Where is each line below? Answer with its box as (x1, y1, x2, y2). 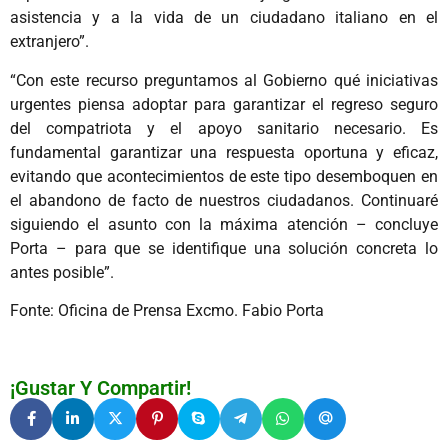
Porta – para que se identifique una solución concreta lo (10, 238, 438, 258)
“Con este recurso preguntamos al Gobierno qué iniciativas (10, 70, 438, 90)
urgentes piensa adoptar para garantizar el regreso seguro (10, 94, 438, 114)
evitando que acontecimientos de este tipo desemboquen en (10, 166, 438, 186)
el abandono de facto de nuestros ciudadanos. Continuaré (10, 190, 438, 210)
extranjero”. (10, 32, 89, 52)
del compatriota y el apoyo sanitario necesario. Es (10, 118, 438, 138)
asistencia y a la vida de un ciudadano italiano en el (10, 8, 438, 28)
